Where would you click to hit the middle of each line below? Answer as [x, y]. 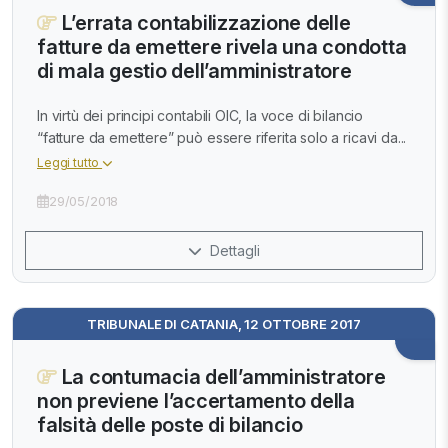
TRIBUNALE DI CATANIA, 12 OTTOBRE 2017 [224, 324]
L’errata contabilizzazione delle [203, 22]
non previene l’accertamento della [196, 401]
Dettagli [233, 251]
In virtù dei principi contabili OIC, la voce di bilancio [200, 116]
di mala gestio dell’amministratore [194, 70]
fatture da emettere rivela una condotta [222, 46]
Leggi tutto [70, 163]
